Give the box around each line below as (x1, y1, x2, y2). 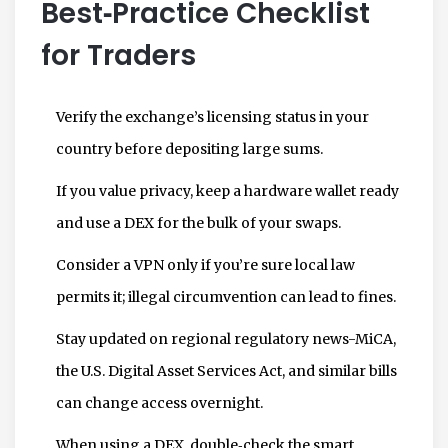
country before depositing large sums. (56, 139, 323, 158)
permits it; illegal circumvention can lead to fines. (56, 287, 396, 306)
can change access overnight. (56, 393, 263, 412)
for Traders (41, 35, 196, 75)
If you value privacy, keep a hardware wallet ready (56, 181, 399, 200)
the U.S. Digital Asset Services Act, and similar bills (56, 361, 397, 380)
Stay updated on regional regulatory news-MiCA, (56, 329, 396, 348)
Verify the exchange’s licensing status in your (56, 107, 369, 126)
